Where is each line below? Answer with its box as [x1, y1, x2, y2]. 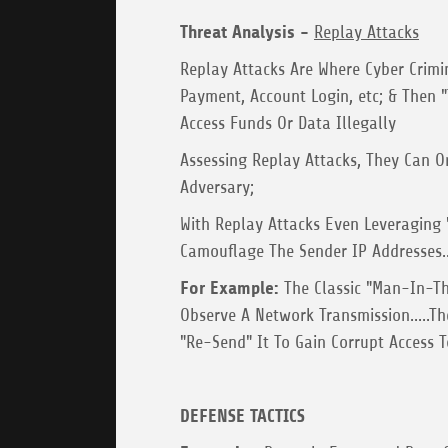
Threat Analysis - [180, 22, 309, 43]
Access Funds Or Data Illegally [180, 113, 396, 134]
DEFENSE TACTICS [180, 406, 305, 427]
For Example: [180, 278, 279, 299]
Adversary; [180, 177, 254, 198]
